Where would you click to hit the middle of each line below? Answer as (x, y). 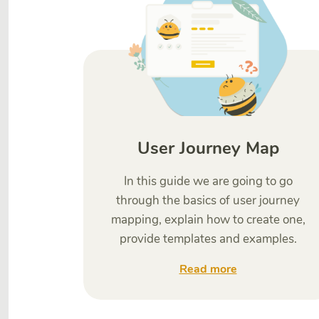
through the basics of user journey (208, 200)
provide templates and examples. (208, 239)
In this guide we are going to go (208, 181)
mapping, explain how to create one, (208, 220)
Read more (208, 269)
